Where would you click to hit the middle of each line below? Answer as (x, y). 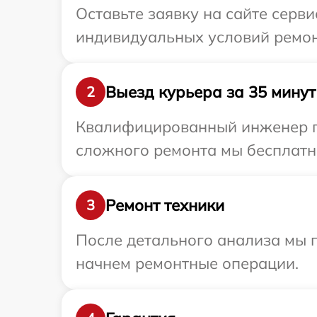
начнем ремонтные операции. (187, 263)
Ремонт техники (165, 205)
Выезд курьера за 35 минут (211, 92)
